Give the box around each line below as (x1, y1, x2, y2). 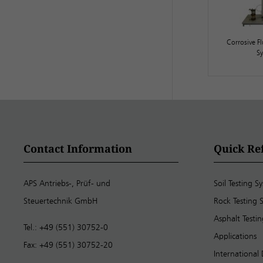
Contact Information (23, 141, 132, 156)
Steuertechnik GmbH (23, 195, 97, 205)
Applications (213, 231, 257, 241)
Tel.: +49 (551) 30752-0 (23, 222, 108, 232)
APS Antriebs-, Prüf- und (23, 178, 110, 188)
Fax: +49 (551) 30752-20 (23, 240, 113, 249)
